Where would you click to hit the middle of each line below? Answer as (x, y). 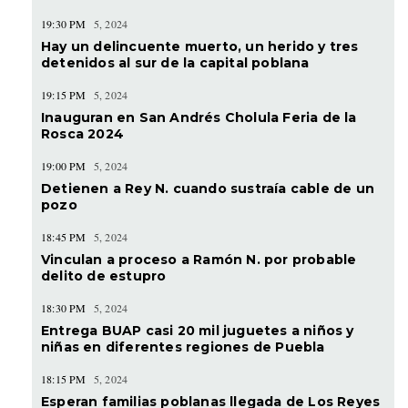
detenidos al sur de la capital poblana (175, 62)
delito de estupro (104, 275)
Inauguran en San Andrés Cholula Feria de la (199, 117)
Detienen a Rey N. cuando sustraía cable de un (208, 188)
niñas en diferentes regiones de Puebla (183, 347)
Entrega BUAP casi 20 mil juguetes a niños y (198, 330)
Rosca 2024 (82, 133)
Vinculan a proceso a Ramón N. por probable (199, 259)
